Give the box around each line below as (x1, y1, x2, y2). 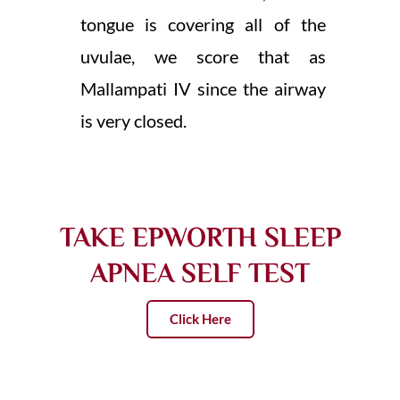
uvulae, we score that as (79, 45, 326, 67)
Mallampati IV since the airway (79, 77, 326, 99)
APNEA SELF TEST (90, 258, 310, 289)
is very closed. (79, 109, 187, 131)
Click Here (169, 311, 231, 328)
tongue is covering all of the (79, 12, 326, 35)
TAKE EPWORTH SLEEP (59, 222, 341, 254)
